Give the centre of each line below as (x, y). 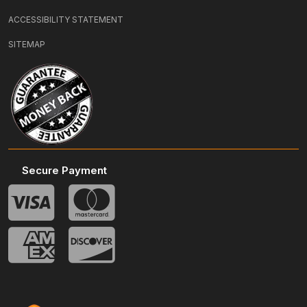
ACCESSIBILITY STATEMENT (66, 20)
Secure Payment (64, 170)
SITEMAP (27, 44)
